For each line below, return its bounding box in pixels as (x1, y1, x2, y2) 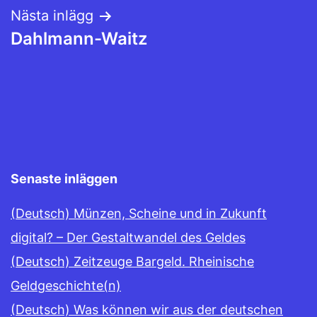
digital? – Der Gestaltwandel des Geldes (11, 230, 246, 246)
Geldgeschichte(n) (11, 278, 121, 294)
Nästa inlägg (11, 7, 93, 25)
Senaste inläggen (11, 171, 117, 187)
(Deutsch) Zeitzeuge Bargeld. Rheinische (11, 254, 254, 270)
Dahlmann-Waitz (11, 28, 147, 50)
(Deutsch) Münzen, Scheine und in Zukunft (11, 206, 267, 221)
